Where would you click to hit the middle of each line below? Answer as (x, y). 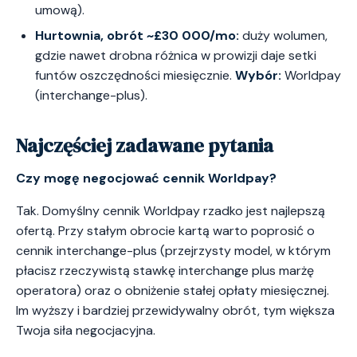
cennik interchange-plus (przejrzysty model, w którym (173, 251)
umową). (60, 10)
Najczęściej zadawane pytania (145, 145)
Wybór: (258, 75)
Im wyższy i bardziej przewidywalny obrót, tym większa (175, 311)
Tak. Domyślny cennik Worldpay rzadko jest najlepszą (171, 211)
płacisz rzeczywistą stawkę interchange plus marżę (165, 271)
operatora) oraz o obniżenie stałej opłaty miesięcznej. (173, 291)
